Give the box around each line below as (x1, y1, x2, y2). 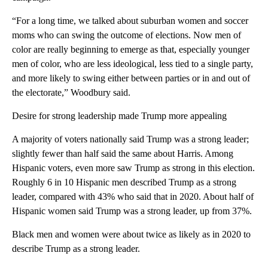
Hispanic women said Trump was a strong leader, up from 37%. (12, 205, 252, 216)
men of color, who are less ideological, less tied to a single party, (12, 58, 253, 69)
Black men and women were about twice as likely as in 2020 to (12, 229, 251, 239)
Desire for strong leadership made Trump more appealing (12, 110, 227, 121)
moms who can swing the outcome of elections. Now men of (12, 29, 241, 40)
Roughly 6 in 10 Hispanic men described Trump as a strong (12, 176, 236, 187)
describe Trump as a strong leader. (12, 243, 140, 254)
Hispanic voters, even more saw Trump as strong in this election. (12, 162, 255, 173)
